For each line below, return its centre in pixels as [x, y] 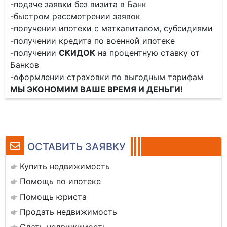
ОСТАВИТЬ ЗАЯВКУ [77, 147]
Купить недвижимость [65, 166]
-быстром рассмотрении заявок [75, 16]
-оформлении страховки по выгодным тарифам [107, 77]
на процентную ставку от [147, 53]
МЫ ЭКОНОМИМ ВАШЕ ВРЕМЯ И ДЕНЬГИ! [97, 89]
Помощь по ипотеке [60, 181]
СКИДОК [77, 53]
